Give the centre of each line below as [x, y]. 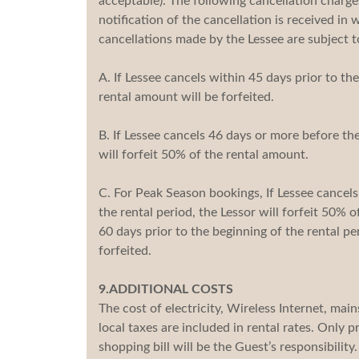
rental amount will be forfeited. [186, 97]
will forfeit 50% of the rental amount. [203, 154]
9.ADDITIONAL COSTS [165, 289]
